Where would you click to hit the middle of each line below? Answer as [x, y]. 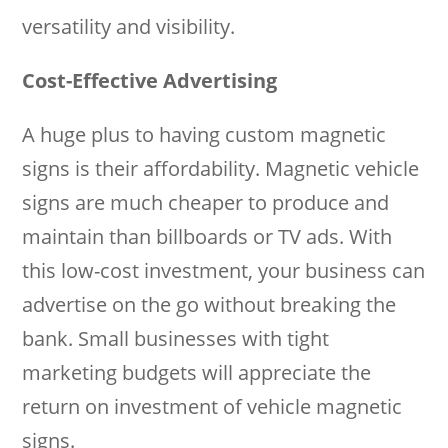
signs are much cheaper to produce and [206, 202]
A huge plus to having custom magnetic [204, 134]
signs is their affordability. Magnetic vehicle [221, 168]
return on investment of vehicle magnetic [212, 406]
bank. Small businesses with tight [176, 338]
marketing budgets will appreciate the [197, 372]
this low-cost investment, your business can [224, 270]
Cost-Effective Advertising [150, 80]
